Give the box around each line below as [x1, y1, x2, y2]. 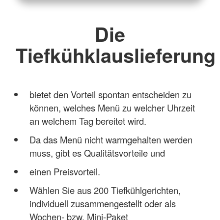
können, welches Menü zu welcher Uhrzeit [29, 101, 195, 114]
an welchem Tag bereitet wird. [29, 114, 146, 127]
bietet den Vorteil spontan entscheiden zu [29, 87, 192, 101]
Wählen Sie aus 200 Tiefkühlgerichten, [29, 183, 181, 196]
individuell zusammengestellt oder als [29, 196, 176, 210]
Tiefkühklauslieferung [16, 41, 216, 69]
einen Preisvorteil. [29, 165, 100, 178]
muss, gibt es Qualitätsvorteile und [29, 146, 165, 159]
